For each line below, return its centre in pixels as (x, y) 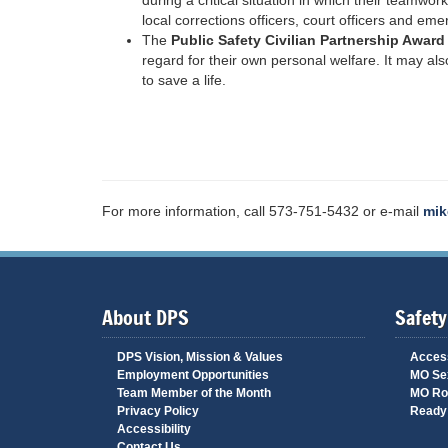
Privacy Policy (158, 411)
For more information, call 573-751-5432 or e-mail (262, 211)
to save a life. (184, 80)
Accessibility (154, 429)
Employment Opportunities (193, 375)
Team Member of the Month (194, 393)
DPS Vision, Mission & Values (200, 357)
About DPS (145, 318)
